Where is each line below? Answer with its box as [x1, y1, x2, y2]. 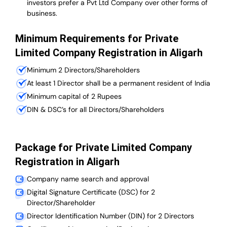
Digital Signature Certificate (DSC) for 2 [27, 187, 155, 197]
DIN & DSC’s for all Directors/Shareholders [27, 105, 164, 115]
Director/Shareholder [27, 198, 95, 208]
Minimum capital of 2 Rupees [27, 92, 122, 101]
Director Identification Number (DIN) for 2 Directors [27, 211, 194, 221]
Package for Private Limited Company [15, 141, 192, 154]
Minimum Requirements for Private [15, 32, 178, 45]
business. [27, 9, 57, 18]
